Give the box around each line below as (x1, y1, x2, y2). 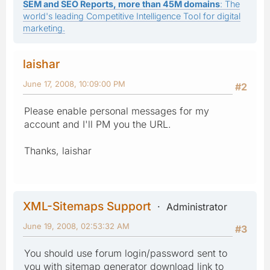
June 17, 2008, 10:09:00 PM (23, 78, 125, 89)
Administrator (166, 200, 227, 213)
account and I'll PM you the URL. (24, 118, 171, 130)
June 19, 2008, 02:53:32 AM (23, 221, 130, 231)
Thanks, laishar (24, 144, 92, 157)
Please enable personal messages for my (24, 104, 209, 117)
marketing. (23, 22, 65, 33)
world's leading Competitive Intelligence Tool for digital (23, 10, 240, 21)
